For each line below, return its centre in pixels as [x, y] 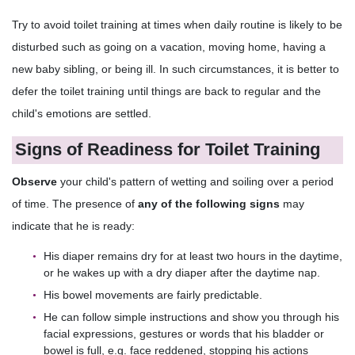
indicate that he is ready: [73, 225]
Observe [34, 181]
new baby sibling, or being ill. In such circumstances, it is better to [176, 69]
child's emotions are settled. [82, 114]
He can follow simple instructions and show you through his [191, 317]
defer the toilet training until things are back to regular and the [166, 92]
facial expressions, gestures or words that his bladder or [184, 334]
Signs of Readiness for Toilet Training [168, 150]
